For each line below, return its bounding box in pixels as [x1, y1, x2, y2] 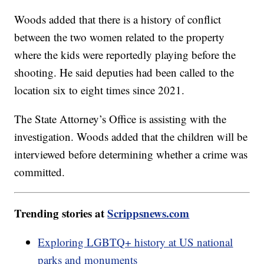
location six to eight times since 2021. [14, 82, 189, 97]
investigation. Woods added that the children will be [14, 128, 248, 144]
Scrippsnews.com [107, 204, 190, 221]
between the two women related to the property [14, 29, 225, 44]
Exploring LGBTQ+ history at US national [38, 234, 233, 249]
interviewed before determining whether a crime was [14, 146, 248, 161]
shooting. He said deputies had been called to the [14, 64, 235, 80]
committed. [14, 164, 69, 179]
